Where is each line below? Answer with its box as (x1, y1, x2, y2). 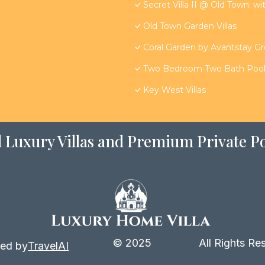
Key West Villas (143, 85, 206, 96)
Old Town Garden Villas (143, 21, 237, 32)
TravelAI (28, 240, 69, 253)
